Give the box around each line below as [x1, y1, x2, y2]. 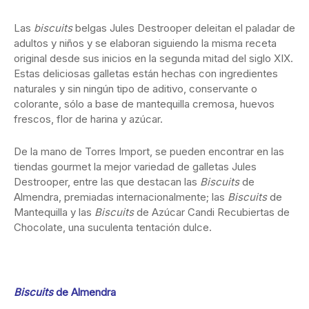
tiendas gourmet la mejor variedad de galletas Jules [14, 160, 257, 174]
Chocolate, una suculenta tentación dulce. [14, 221, 212, 235]
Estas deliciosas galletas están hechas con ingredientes [14, 67, 278, 81]
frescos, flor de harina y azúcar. [14, 112, 163, 126]
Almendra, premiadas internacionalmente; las [14, 190, 228, 204]
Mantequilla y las [14, 206, 94, 219]
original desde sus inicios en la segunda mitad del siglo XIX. [14, 52, 293, 66]
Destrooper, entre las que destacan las [14, 175, 200, 189]
